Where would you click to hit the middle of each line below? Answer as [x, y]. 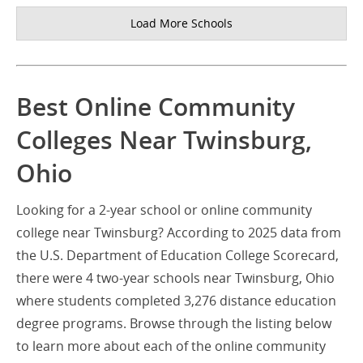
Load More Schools [181, 23]
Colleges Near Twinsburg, [164, 141]
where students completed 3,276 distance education [176, 301]
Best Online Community [156, 107]
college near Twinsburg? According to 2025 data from [179, 233]
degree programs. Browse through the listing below [174, 324]
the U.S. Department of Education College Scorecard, [177, 256]
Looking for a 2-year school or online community [164, 210]
